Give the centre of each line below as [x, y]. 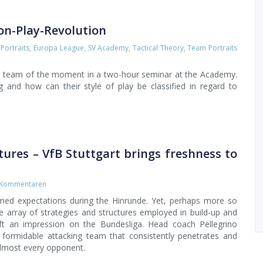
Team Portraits [213, 48]
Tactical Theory [158, 48]
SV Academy [108, 48]
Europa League [59, 48]
